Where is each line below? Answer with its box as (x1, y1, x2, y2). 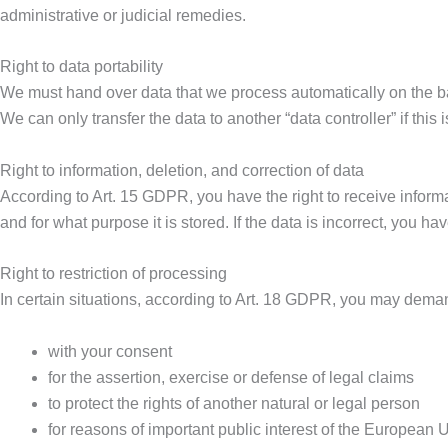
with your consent (48, 343, 172, 361)
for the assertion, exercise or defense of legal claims (48, 369, 414, 387)
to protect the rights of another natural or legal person (48, 395, 420, 413)
